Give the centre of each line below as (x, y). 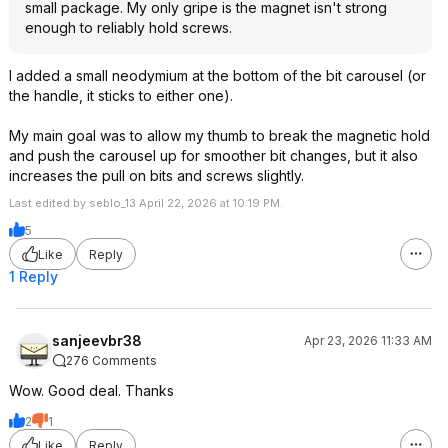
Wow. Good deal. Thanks (91, 390)
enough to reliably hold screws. (128, 27)
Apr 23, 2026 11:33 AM (368, 340)
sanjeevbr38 (97, 340)
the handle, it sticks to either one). (121, 95)
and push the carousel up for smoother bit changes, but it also (213, 155)
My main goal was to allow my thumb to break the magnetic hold (219, 135)
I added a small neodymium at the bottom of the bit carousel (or (217, 75)
